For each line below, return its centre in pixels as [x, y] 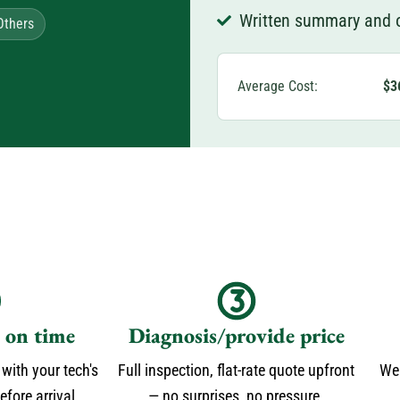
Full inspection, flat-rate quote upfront [236, 370]
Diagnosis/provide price [236, 335]
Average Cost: [277, 86]
